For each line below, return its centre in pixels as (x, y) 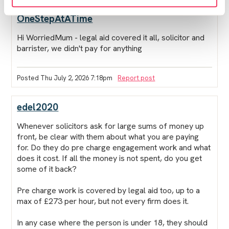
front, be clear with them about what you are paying (108, 136)
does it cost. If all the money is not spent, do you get (110, 158)
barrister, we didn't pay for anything (80, 48)
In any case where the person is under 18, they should (112, 222)
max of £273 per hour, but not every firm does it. (103, 201)
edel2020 (38, 107)
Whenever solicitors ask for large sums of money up (111, 126)
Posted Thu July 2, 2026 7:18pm (65, 78)
